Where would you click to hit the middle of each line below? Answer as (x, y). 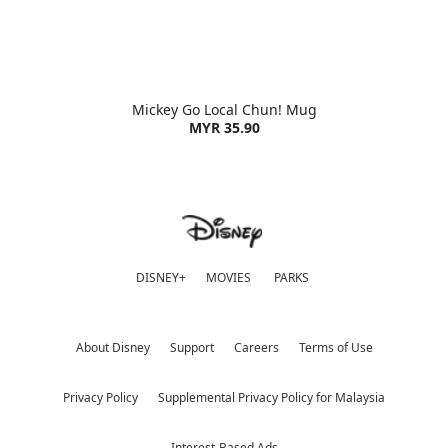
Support (191, 347)
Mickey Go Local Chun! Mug (224, 109)
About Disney (112, 347)
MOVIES (228, 277)
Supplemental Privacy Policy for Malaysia (271, 397)
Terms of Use (335, 347)
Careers (256, 347)
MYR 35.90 (224, 127)
